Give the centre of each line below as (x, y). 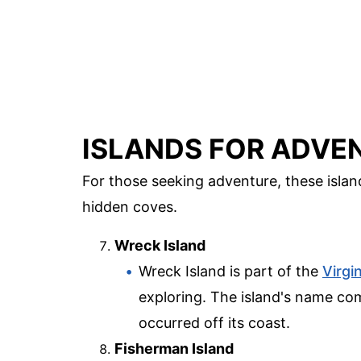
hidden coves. (130, 206)
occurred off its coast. (214, 322)
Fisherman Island (174, 348)
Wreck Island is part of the (230, 271)
